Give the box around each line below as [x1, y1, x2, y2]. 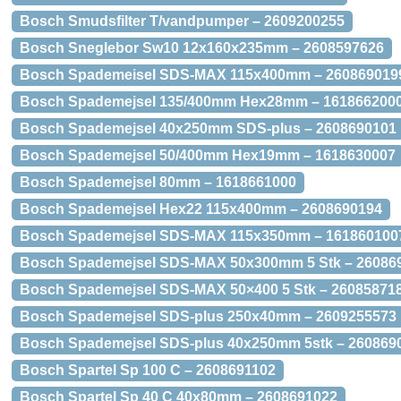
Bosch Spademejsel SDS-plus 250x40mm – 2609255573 [20, 309, 397, 324]
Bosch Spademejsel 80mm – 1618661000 [20, 175, 296, 190]
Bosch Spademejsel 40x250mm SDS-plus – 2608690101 [20, 121, 397, 136]
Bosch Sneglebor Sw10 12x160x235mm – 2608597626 [20, 40, 384, 55]
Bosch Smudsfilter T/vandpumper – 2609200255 [20, 13, 345, 29]
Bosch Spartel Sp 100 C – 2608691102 [20, 363, 276, 378]
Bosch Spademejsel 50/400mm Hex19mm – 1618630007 [20, 148, 396, 163]
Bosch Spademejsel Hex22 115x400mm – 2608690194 [20, 201, 382, 217]
